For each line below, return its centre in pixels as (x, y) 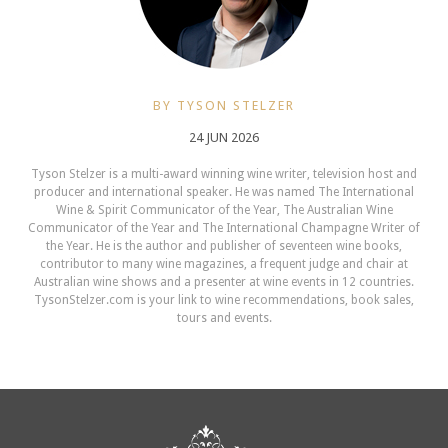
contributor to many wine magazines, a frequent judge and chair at (224, 264)
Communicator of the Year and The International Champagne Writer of (224, 228)
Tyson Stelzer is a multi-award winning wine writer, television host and (224, 174)
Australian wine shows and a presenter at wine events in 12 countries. (224, 282)
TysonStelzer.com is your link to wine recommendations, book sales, (224, 300)
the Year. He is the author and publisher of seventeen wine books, (224, 246)
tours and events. (224, 318)
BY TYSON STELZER (224, 106)
